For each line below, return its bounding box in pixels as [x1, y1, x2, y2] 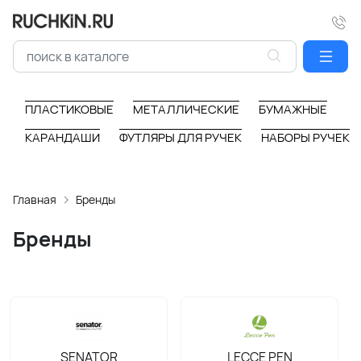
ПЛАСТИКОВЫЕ [25, 101, 114, 118]
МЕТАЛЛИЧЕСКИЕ [133, 101, 239, 118]
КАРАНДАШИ [25, 129, 100, 146]
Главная [13, 192, 56, 207]
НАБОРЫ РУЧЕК [261, 129, 350, 146]
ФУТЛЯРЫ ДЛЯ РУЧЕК [119, 129, 242, 146]
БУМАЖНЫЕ [259, 101, 327, 118]
